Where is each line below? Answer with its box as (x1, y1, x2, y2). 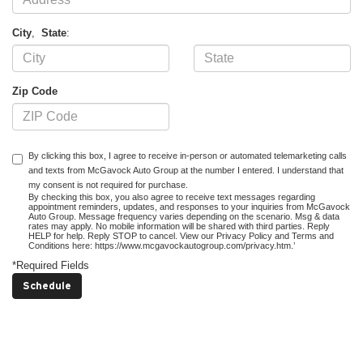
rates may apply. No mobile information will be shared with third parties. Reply (28, 220, 330, 231)
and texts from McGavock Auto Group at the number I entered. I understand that (28, 164, 344, 175)
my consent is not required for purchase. (28, 179, 188, 190)
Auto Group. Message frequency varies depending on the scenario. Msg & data (28, 211, 340, 221)
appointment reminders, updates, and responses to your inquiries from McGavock (28, 201, 350, 211)
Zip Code (12, 84, 58, 97)
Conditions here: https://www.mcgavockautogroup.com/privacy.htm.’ (28, 240, 295, 250)
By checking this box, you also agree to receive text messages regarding (28, 191, 315, 202)
